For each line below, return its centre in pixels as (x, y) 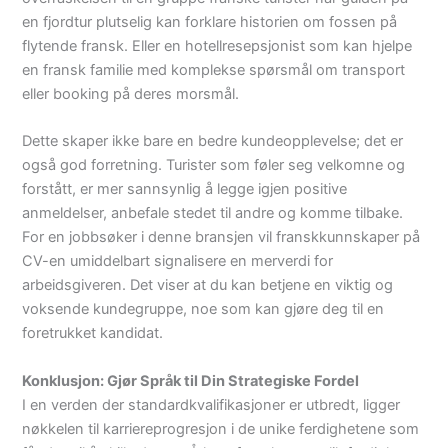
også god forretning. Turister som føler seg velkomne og (214, 165)
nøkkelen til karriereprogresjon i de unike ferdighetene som (221, 428)
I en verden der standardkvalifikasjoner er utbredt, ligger (211, 404)
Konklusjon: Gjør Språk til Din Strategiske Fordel (191, 380)
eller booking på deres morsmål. (131, 93)
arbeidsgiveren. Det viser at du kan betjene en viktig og (208, 285)
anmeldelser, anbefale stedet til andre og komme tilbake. (213, 213)
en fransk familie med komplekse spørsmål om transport (214, 69)
